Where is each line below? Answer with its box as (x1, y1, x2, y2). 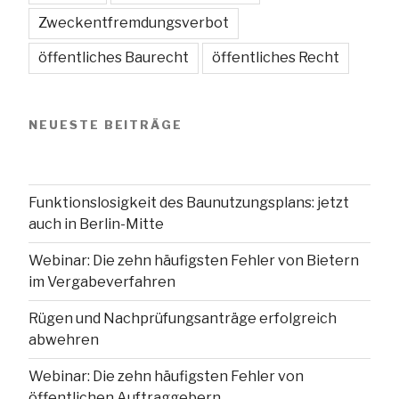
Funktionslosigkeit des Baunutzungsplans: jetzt (28, 193, 349, 211)
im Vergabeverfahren (28, 273, 175, 290)
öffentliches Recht (212, 48, 339, 66)
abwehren (28, 330, 99, 348)
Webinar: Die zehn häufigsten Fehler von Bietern (28, 251, 359, 269)
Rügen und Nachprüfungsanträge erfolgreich (28, 309, 337, 327)
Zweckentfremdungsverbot (38, 13, 229, 31)
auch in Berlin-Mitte (28, 215, 164, 232)
